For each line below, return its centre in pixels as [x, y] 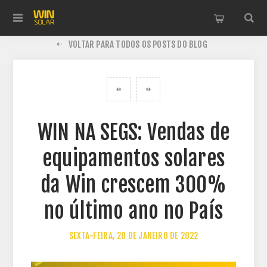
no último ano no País [133, 211]
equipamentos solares [133, 159]
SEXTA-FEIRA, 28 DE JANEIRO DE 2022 [133, 236]
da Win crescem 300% [133, 185]
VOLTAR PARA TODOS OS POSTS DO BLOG [138, 44]
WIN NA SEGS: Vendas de [133, 132]
